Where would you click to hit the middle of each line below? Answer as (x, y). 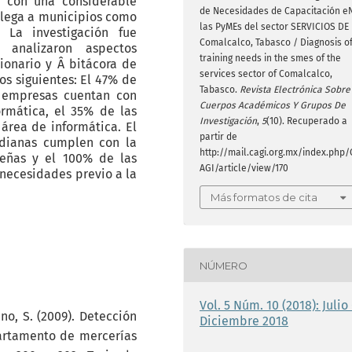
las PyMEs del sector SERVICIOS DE (274, 27)
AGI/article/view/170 (244, 168)
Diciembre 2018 (244, 321)
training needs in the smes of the (270, 58)
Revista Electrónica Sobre (295, 90)
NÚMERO (224, 265)
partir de (218, 137)
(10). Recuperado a (307, 121)
